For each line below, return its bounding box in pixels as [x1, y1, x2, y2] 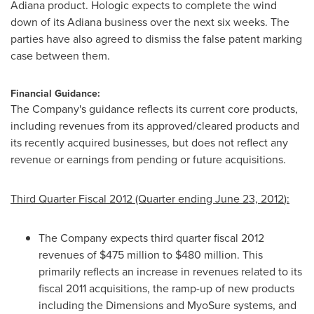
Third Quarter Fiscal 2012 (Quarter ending [11, 191, 215, 207]
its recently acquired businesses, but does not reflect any [11, 135, 288, 151]
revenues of [39, 247, 100, 263]
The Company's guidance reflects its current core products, [11, 101, 298, 117]
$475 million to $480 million [100, 247, 237, 263]
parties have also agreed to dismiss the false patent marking [11, 31, 302, 47]
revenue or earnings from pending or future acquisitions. [11, 151, 286, 168]
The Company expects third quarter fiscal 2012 [39, 230, 264, 246]
